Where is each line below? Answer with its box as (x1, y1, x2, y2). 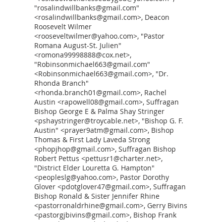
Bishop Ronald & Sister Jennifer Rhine (34, 191, 160, 201)
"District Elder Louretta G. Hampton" (34, 163, 155, 172)
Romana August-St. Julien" (34, 41, 121, 50)
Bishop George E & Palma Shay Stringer (34, 107, 165, 116)
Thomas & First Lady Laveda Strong (34, 135, 150, 144)
